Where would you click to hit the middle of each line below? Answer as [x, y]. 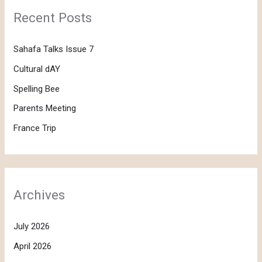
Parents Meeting [45, 108]
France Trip [35, 128]
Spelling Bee [37, 89]
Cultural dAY [37, 69]
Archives [39, 194]
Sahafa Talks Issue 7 [54, 49]
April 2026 [33, 246]
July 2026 [32, 226]
